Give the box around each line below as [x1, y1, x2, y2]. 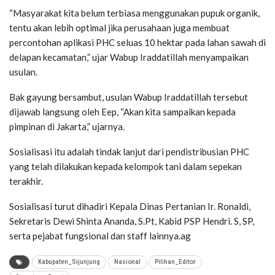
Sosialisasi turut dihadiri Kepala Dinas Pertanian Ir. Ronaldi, [9, 201, 250, 212]
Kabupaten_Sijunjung [38, 258, 100, 266]
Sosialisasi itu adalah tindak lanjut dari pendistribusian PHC [9, 146, 249, 158]
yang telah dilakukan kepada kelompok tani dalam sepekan [9, 161, 242, 172]
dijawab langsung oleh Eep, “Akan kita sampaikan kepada [9, 106, 236, 118]
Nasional [114, 258, 141, 266]
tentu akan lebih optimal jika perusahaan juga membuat [9, 22, 230, 34]
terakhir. [9, 176, 43, 187]
